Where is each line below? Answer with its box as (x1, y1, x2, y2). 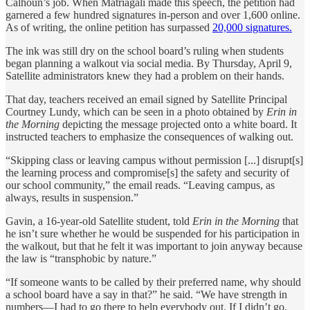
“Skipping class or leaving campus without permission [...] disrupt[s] (6, 154, 303, 166)
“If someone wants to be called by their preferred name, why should (6, 275, 301, 288)
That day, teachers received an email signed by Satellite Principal (6, 93, 287, 105)
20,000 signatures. (212, 21, 292, 33)
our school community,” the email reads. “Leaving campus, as (6, 179, 275, 191)
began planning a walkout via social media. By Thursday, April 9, (6, 57, 292, 69)
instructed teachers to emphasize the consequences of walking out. (6, 130, 293, 143)
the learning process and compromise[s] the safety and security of (6, 166, 289, 179)
